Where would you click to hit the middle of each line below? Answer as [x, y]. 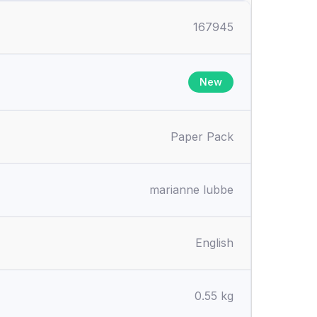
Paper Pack [202, 137]
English [214, 243]
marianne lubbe [191, 190]
